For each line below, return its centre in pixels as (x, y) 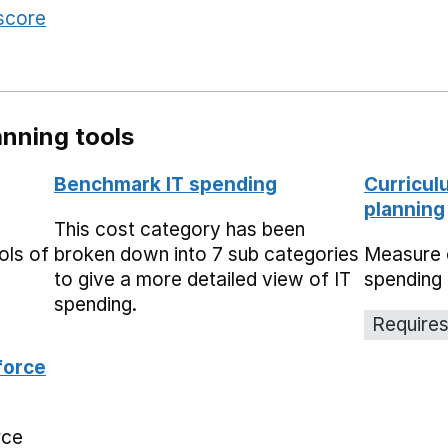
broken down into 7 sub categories (206, 254)
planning (404, 209)
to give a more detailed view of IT (202, 279)
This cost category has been (179, 229)
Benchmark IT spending (165, 184)
